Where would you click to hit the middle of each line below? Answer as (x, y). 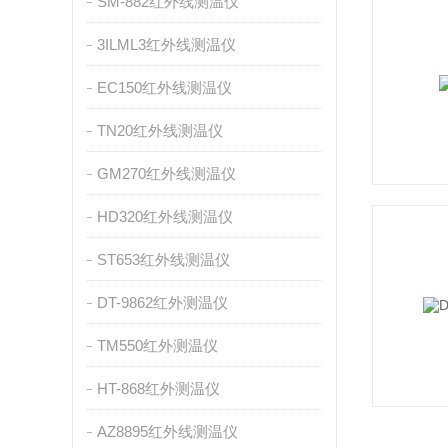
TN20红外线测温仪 (159, 130)
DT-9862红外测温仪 (162, 302)
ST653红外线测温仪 (163, 259)
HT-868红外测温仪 (158, 388)
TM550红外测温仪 (157, 345)
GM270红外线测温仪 (166, 173)
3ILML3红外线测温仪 (166, 44)
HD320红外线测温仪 (164, 216)
